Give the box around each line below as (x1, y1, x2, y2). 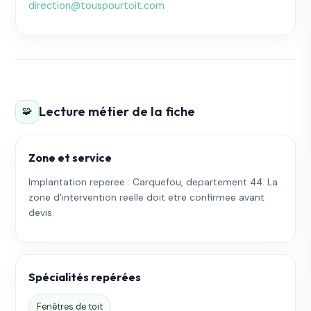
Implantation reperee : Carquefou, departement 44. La (28, 175, 278, 188)
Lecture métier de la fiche (39, 103, 196, 120)
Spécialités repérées (28, 270, 142, 285)
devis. (28, 205, 55, 219)
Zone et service (28, 150, 112, 165)
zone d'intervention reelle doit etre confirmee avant (28, 190, 265, 203)
